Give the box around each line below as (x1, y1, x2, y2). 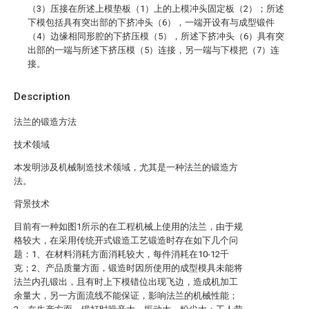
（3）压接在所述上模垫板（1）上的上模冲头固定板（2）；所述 (28, 3, 284, 14)
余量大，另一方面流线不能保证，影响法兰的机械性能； (14, 290, 238, 301)
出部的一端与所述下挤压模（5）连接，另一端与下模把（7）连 (28, 45, 279, 55)
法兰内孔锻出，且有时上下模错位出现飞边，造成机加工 (14, 277, 238, 287)
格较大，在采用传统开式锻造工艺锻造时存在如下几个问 (14, 235, 238, 246)
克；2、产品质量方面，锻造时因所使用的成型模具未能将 (14, 263, 243, 273)
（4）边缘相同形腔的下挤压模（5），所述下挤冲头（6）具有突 (28, 31, 284, 41)
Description (14, 90, 70, 103)
